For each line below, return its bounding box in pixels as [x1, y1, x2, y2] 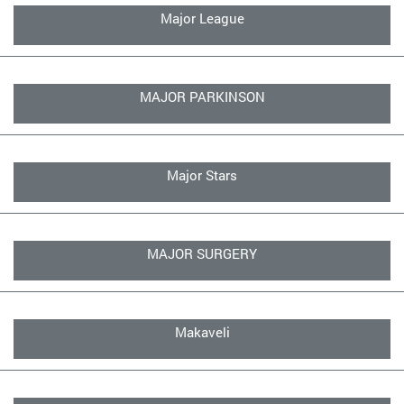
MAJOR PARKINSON [139, 87, 265, 106]
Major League [160, 9, 244, 27]
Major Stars [167, 166, 237, 184]
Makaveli [174, 323, 230, 341]
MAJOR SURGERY [147, 244, 257, 262]
